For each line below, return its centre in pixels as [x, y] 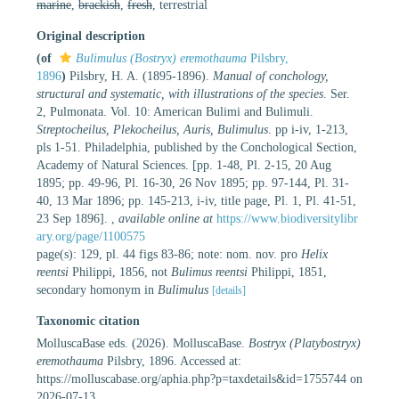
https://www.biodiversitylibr [287, 218]
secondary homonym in [97, 289]
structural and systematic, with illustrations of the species [180, 94]
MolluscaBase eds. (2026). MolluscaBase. [142, 343]
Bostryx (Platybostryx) [305, 343]
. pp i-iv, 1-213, [308, 129]
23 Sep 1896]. [74, 218]
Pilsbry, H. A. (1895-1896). [141, 76]
